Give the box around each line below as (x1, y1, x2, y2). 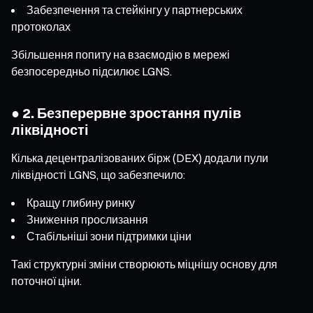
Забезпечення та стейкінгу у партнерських (27, 2, 242, 17)
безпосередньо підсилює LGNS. (11, 64, 172, 78)
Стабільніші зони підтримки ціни (27, 228, 191, 243)
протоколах (11, 19, 71, 34)
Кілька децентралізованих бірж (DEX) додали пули (11, 150, 268, 165)
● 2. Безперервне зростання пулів (11, 103, 241, 122)
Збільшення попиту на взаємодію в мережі (11, 47, 230, 61)
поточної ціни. (11, 273, 82, 288)
